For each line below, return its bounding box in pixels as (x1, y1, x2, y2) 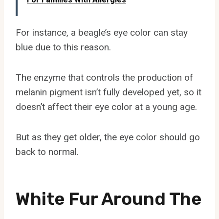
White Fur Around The (16, 188, 201, 209)
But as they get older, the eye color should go (16, 131, 200, 143)
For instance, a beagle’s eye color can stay (16, 26, 188, 38)
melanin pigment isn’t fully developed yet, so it (16, 86, 201, 98)
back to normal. (16, 146, 79, 157)
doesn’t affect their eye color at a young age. (16, 101, 197, 112)
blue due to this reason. (16, 41, 111, 53)
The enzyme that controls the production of (16, 71, 193, 83)
